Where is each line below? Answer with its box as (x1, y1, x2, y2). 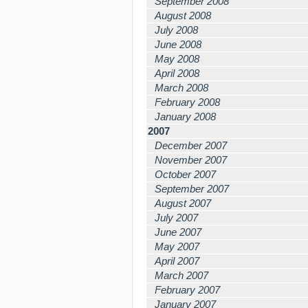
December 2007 (155, 140, 227, 151)
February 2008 (155, 96, 220, 108)
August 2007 (155, 197, 211, 209)
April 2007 (155, 255, 199, 267)
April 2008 (155, 67, 199, 79)
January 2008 (155, 111, 216, 122)
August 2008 (155, 10, 211, 21)
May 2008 (155, 53, 199, 65)
